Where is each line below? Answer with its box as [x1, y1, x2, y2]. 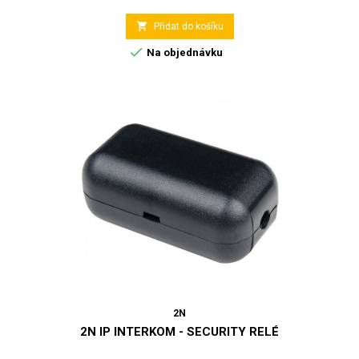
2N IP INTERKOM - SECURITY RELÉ [80, 324, 279, 339]
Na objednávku [144, 46, 223, 58]
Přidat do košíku [153, 20, 224, 32]
